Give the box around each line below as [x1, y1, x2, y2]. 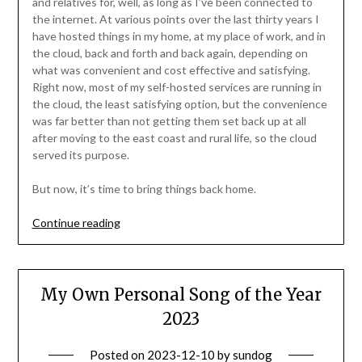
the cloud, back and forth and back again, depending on [32, 45, 308, 60]
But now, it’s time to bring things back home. [32, 181, 256, 196]
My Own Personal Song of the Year [40, 284, 322, 305]
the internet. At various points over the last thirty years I [32, 11, 319, 26]
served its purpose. [32, 147, 129, 162]
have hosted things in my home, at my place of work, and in [32, 28, 326, 43]
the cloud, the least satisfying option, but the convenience [32, 96, 327, 111]
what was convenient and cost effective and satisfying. [32, 62, 310, 77]
